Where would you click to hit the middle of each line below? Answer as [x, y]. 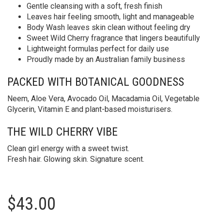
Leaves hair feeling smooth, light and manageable [110, 17]
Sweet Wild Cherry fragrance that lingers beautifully [113, 38]
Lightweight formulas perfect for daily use [98, 49]
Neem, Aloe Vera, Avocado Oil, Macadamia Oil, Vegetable [103, 99]
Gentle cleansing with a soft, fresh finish [94, 6]
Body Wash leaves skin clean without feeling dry [108, 28]
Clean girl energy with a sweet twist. [68, 149]
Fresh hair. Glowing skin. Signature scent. [76, 159]
